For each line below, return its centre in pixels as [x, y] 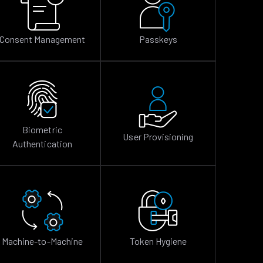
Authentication [42, 144]
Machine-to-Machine [42, 241]
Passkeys [158, 39]
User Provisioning [158, 136]
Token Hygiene [158, 241]
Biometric [42, 129]
